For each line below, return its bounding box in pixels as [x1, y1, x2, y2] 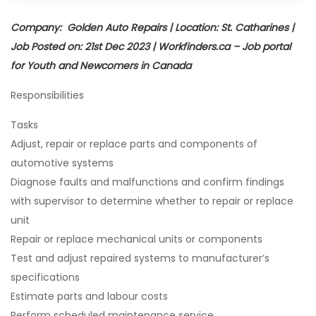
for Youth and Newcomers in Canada [11, 59, 191, 73]
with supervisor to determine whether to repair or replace [11, 194, 293, 208]
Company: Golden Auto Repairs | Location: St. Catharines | [11, 20, 294, 35]
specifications [11, 270, 80, 284]
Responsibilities [11, 88, 84, 102]
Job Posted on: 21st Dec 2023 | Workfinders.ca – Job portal [11, 39, 291, 54]
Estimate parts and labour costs [11, 289, 168, 303]
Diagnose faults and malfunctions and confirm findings [11, 175, 284, 189]
